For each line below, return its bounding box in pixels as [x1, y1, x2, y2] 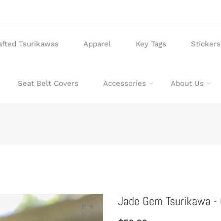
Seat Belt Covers [17, 78, 78, 88]
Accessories [103, 78, 146, 88]
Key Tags [136, 39, 166, 48]
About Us [170, 78, 204, 88]
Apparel [83, 39, 111, 48]
